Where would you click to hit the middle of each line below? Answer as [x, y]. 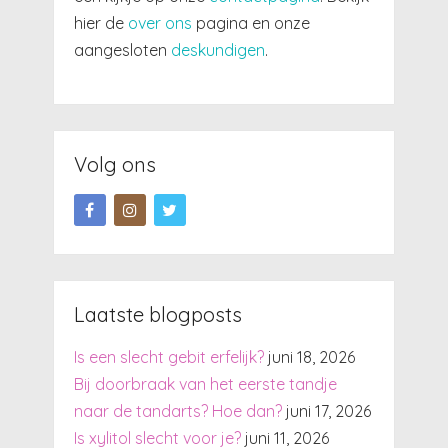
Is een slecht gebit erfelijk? [168, 356]
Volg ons [114, 164]
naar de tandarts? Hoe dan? [177, 410]
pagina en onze [250, 22]
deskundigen [217, 49]
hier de [100, 22]
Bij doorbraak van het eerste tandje [205, 383]
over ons [159, 22]
